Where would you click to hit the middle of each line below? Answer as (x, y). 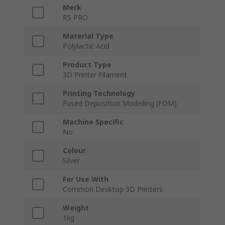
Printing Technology (99, 93)
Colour (74, 151)
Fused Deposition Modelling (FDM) (120, 103)
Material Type (88, 36)
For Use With (86, 179)
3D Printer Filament (95, 75)
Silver (71, 161)
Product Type (87, 65)
